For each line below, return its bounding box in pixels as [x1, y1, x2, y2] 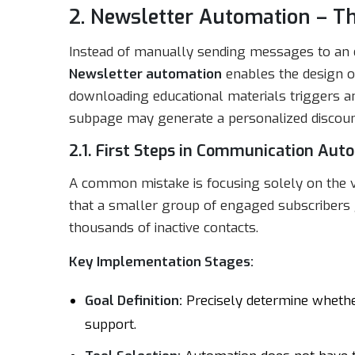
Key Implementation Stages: [69, 253, 254, 271]
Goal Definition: [85, 292, 182, 310]
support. [85, 315, 136, 334]
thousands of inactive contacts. [69, 219, 258, 237]
